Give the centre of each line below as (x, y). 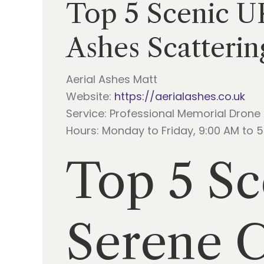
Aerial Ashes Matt (112, 79)
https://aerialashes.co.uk (180, 96)
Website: (90, 96)
